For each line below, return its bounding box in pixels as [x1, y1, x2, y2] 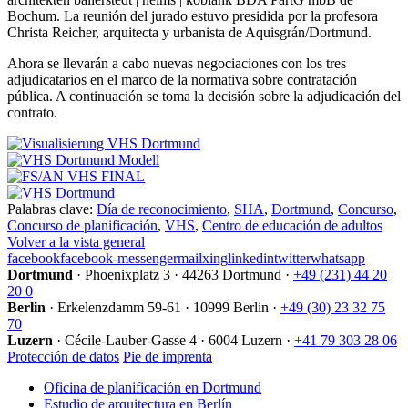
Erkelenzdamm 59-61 [54, 300, 185, 316]
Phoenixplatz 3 [81, 267, 174, 283]
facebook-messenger [60, 250, 178, 267]
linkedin [228, 250, 274, 267]
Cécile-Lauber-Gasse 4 [61, 332, 200, 349]
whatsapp [311, 250, 365, 267]
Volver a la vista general [7, 234, 145, 250]
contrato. [7, 105, 57, 121]
